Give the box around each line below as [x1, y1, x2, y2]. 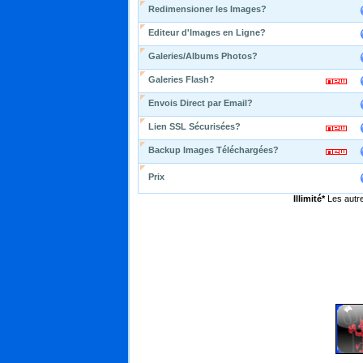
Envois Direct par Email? [148, 98, 253, 108]
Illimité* [293, 194, 325, 203]
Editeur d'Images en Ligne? [148, 28, 266, 37]
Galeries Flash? [148, 75, 215, 84]
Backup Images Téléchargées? [148, 145, 279, 155]
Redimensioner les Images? [148, 4, 267, 14]
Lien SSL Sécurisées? [148, 122, 241, 131]
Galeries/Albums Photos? [148, 51, 258, 61]
